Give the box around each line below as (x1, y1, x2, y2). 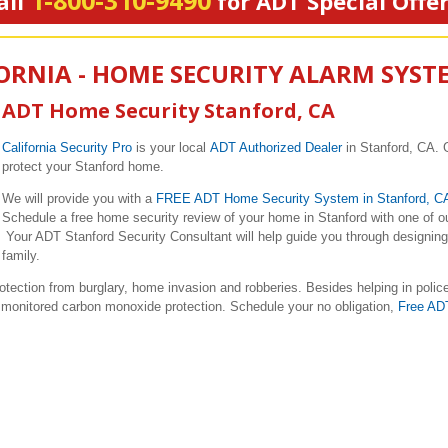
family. (2, 248, 40, 263)
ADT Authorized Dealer (210, 140, 342, 155)
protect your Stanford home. (2, 159, 168, 174)
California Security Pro (2, 140, 132, 155)
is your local (132, 140, 210, 155)
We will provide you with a (2, 191, 156, 206)
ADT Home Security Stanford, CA (2, 97, 335, 124)
